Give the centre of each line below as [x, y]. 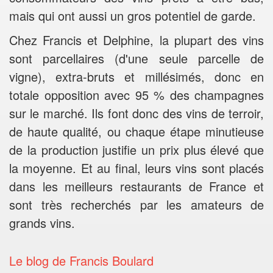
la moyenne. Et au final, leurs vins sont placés [136, 168]
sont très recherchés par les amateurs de [136, 204]
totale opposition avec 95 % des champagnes [136, 95]
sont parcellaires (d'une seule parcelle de [136, 58]
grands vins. [42, 223]
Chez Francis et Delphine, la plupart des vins [136, 40]
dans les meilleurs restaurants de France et [136, 186]
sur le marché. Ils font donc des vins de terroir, [136, 113]
